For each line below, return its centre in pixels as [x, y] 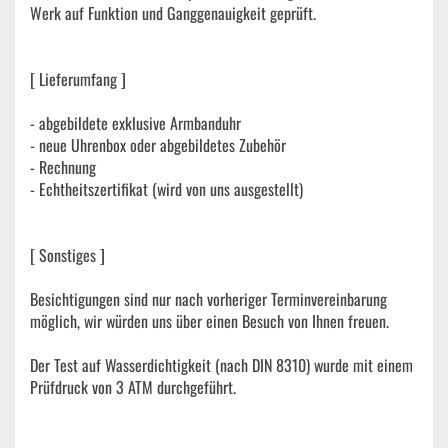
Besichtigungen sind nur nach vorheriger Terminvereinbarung [208, 299]
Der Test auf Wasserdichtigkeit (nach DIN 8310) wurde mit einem [221, 365]
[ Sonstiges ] [67, 255]
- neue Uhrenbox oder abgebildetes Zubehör [158, 145]
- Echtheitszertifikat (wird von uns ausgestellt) [166, 189]
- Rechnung [63, 167]
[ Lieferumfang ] [78, 79]
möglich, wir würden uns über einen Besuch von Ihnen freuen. [209, 321]
